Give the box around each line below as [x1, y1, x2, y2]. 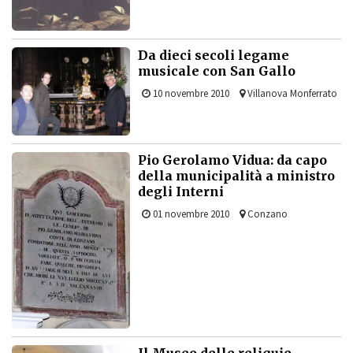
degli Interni [138, 184, 224, 200]
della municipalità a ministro [138, 168, 335, 184]
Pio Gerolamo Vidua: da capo [138, 152, 327, 169]
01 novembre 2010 [150, 207, 229, 221]
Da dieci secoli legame [138, 47, 289, 64]
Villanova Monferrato [245, 87, 337, 101]
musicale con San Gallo [138, 63, 295, 80]
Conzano [245, 207, 288, 221]
